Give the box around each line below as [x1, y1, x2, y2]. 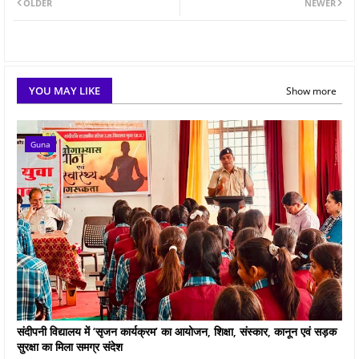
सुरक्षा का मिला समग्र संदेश [17, 338, 123, 354]
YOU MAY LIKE [29, 83, 100, 99]
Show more [286, 83, 337, 98]
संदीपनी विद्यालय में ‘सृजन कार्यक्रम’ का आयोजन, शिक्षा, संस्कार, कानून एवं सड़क [17, 323, 337, 339]
